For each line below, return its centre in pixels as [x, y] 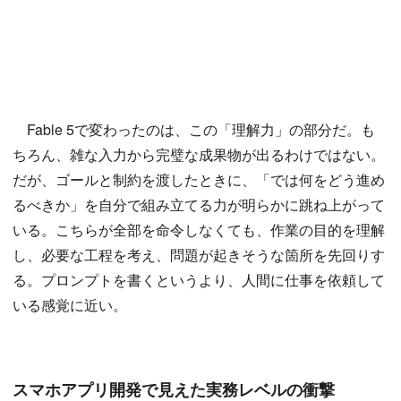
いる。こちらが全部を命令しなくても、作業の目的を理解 [199, 230]
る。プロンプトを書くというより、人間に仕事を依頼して [199, 280]
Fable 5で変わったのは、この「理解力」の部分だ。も [194, 130]
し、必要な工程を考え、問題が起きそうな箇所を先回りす [199, 255]
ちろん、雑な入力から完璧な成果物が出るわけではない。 [199, 155]
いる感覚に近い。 [70, 305]
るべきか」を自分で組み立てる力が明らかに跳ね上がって [199, 205]
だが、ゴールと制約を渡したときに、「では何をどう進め [199, 180]
